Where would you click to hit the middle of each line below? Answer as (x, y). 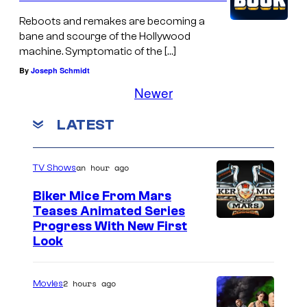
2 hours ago (89, 283)
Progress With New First (110, 226)
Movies (48, 283)
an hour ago (102, 167)
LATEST (86, 124)
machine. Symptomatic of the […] (98, 52)
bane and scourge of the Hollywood (105, 37)
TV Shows (54, 168)
